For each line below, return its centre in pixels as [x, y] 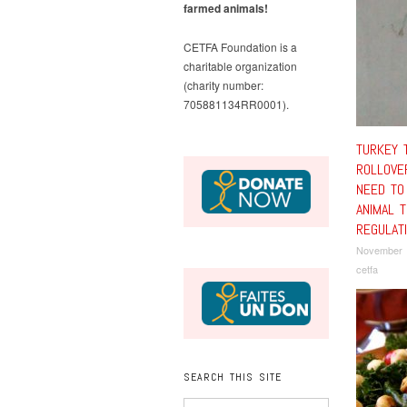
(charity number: [223, 85]
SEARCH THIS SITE [233, 377]
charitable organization [240, 66]
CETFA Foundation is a [240, 47]
